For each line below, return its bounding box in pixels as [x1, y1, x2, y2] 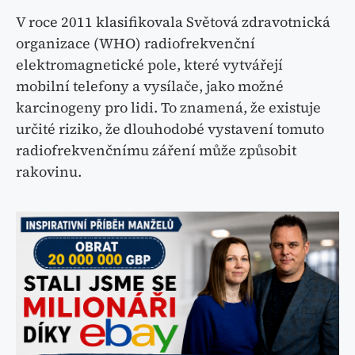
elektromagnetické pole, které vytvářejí [16, 54, 283, 74]
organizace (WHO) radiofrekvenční [16, 32, 255, 53]
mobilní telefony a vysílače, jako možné [16, 75, 284, 96]
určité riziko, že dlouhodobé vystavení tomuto [16, 118, 324, 139]
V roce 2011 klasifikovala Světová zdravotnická [16, 11, 330, 32]
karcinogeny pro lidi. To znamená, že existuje [16, 97, 321, 117]
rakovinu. [16, 161, 82, 181]
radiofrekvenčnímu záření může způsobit [16, 139, 296, 160]
